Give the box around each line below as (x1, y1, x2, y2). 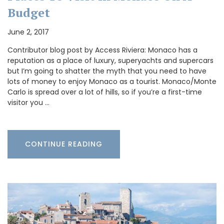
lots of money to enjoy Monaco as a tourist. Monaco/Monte (7, 76, 216, 86)
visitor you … (7, 97, 49, 107)
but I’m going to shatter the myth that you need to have (7, 65, 206, 76)
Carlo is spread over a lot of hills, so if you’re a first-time (7, 86, 202, 97)
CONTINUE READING (25, 138, 102, 149)
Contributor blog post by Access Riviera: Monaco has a (7, 44, 197, 55)
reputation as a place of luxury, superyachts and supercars (7, 55, 213, 65)
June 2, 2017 (7, 26, 49, 37)
